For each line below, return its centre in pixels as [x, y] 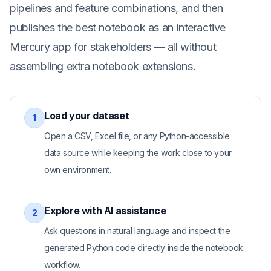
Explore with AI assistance [105, 211]
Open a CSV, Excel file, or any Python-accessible [137, 136]
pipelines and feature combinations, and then [116, 8]
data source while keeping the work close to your [138, 153]
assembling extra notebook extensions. [103, 66]
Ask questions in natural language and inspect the [137, 231]
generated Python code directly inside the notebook [144, 248]
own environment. [78, 170]
